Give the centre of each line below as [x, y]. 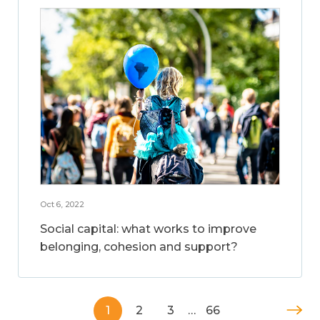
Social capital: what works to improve [148, 229]
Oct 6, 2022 [62, 204]
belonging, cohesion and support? [139, 246]
